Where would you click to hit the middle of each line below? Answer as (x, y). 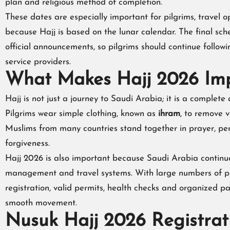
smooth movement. (41, 203)
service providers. (38, 62)
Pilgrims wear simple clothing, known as (82, 114)
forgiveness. (27, 144)
